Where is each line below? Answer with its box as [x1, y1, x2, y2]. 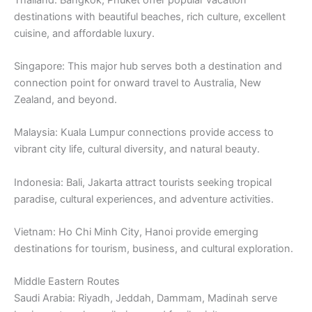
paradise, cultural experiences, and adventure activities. [14, 192, 274, 205]
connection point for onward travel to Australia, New [14, 77, 261, 90]
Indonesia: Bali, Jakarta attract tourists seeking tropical [14, 175, 272, 189]
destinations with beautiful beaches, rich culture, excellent [14, 10, 286, 23]
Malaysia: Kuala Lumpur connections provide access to [14, 126, 274, 139]
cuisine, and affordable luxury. [14, 26, 155, 40]
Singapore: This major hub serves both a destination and [14, 60, 282, 73]
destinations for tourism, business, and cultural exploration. [14, 242, 293, 256]
